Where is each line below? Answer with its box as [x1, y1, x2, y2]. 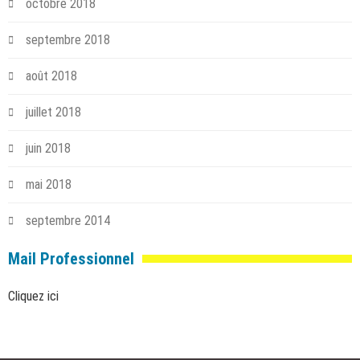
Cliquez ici [8, 288, 59, 305]
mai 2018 [26, 177, 72, 193]
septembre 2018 [26, 32, 110, 48]
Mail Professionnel [8, 249, 134, 269]
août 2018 [26, 68, 77, 84]
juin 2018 [26, 141, 71, 157]
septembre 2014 [26, 213, 110, 229]
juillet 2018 [26, 104, 81, 121]
